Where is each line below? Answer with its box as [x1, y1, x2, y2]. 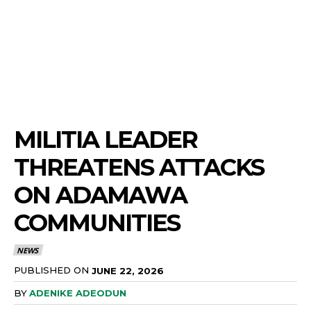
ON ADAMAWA [14, 180, 187, 210]
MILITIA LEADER [14, 125, 197, 155]
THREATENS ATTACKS [14, 153, 264, 183]
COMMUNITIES [14, 208, 180, 238]
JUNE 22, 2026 [92, 264, 164, 276]
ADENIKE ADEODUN [29, 287, 126, 299]
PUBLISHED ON [14, 264, 89, 276]
